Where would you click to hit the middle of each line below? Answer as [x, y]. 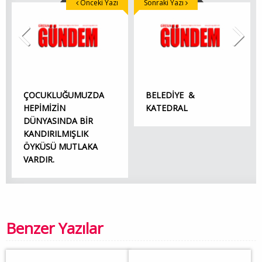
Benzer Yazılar [54, 228]
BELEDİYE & [170, 95]
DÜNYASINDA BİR [58, 121]
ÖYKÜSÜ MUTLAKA [61, 147]
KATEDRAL [167, 108]
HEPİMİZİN [44, 108]
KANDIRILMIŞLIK [56, 134]
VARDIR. [39, 160]
